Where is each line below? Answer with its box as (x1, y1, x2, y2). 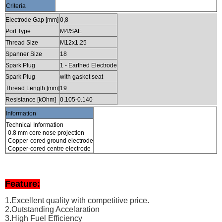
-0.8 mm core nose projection (6, 129, 84, 136)
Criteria (6, 2, 26, 9)
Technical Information (6, 121, 63, 128)
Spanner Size (5, 50, 42, 57)
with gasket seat (60, 73, 103, 80)
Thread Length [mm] (5, 84, 59, 92)
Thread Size (5, 39, 38, 46)
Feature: (5, 178, 40, 189)
